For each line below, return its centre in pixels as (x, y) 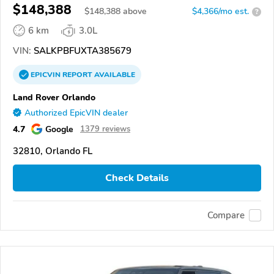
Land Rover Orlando (54, 98)
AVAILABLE (114, 75)
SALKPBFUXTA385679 (81, 51)
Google (59, 129)
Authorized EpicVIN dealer (76, 113)
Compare (226, 216)
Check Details (137, 178)
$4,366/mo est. (220, 12)
